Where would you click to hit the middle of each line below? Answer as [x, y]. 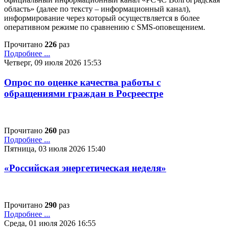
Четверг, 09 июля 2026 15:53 [53, 63]
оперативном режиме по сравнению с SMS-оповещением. [105, 27]
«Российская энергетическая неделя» [85, 168]
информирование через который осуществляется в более [102, 18]
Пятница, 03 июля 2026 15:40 [55, 148]
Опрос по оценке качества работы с [82, 82]
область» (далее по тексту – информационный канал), [97, 9]
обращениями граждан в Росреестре [84, 93]
